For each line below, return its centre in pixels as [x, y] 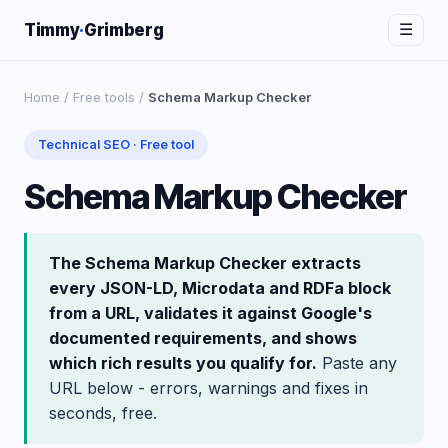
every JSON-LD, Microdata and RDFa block [220, 288]
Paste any [357, 363]
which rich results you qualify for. [183, 363]
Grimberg [123, 30]
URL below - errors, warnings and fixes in [208, 388]
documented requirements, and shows [203, 338]
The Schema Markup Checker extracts [205, 263]
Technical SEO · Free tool [116, 144]
